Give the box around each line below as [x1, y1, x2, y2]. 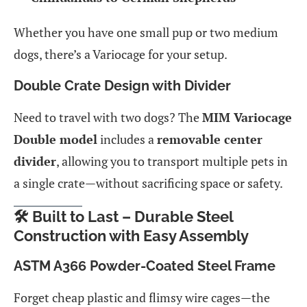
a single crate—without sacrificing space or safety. [14, 174, 283, 191]
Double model [14, 130, 97, 147]
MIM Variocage [202, 108, 292, 125]
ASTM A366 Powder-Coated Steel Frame [14, 257, 275, 274]
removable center [157, 130, 262, 147]
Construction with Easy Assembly [14, 226, 249, 245]
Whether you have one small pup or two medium [14, 23, 278, 40]
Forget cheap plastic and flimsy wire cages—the [14, 288, 270, 306]
